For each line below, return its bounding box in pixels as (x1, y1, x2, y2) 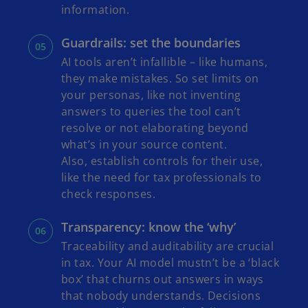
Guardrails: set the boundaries (61, 34, 241, 52)
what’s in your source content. (61, 137, 228, 153)
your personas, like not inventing (61, 87, 241, 103)
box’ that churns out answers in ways (61, 272, 264, 287)
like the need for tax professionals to (61, 170, 262, 186)
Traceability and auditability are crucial (61, 239, 274, 254)
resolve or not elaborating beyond (61, 120, 249, 136)
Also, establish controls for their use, (61, 153, 263, 169)
